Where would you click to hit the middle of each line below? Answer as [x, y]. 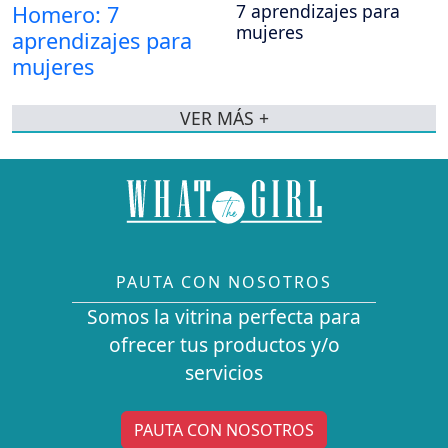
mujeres [269, 32]
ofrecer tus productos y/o [224, 345]
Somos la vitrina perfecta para [224, 317]
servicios [224, 373]
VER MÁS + [224, 118]
